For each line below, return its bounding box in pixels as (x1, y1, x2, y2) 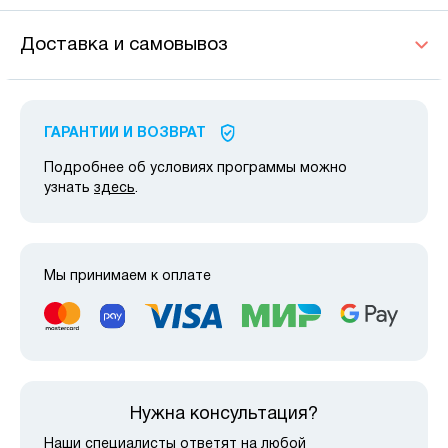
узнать (44, 181, 94, 195)
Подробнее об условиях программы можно (44, 161, 347, 175)
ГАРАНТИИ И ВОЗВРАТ (44, 126, 206, 140)
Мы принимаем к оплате (44, 269, 211, 283)
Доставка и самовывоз (20, 35, 228, 54)
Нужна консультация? (130, 406, 318, 424)
